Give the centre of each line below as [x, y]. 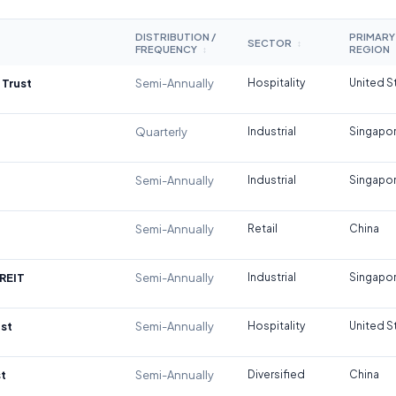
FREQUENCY [167, 49]
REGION [370, 49]
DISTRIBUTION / [175, 37]
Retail [263, 229]
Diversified [276, 375]
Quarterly [161, 132]
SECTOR [270, 43]
